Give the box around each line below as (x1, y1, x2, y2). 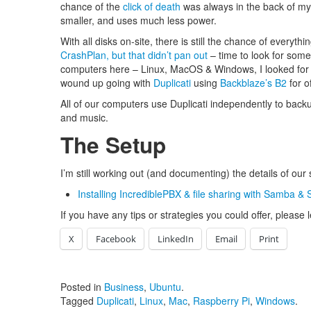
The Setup (60, 129, 166, 160)
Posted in (60, 280, 104, 294)
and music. (60, 110, 108, 124)
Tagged (60, 294, 96, 308)
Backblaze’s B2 (220, 76, 287, 90)
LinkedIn (158, 233, 194, 245)
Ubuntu (149, 280, 181, 294)
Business (104, 280, 144, 294)
